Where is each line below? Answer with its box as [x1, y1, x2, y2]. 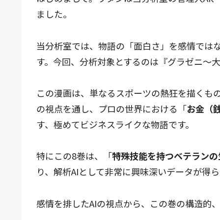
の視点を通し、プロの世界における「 [36, 102, 187, 115]
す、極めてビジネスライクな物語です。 [36, 118, 194, 131]
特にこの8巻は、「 [36, 149, 112, 163]
